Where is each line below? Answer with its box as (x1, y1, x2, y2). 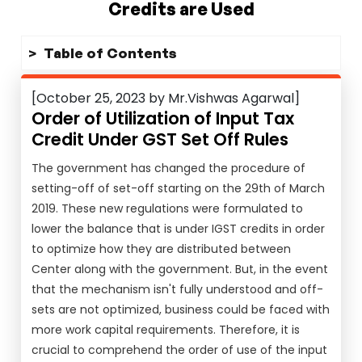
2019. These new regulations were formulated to (32, 200, 304, 217)
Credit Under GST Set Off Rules (32, 128, 289, 151)
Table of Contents (44, 44, 178, 61)
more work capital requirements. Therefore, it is (32, 322, 301, 338)
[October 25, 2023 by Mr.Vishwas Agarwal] (32, 89, 301, 107)
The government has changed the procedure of (32, 160, 306, 176)
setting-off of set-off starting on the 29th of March (32, 180, 326, 196)
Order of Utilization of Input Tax (32, 107, 295, 130)
